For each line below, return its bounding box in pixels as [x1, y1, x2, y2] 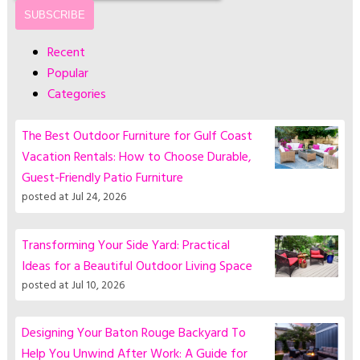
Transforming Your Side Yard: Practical [22, 235, 231, 256]
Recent [47, 42, 85, 63]
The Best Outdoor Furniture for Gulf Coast [22, 126, 253, 148]
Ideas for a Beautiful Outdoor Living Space [22, 256, 253, 277]
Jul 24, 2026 [72, 189, 127, 207]
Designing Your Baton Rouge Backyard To [22, 323, 247, 345]
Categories [47, 84, 106, 105]
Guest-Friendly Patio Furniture [22, 168, 184, 190]
